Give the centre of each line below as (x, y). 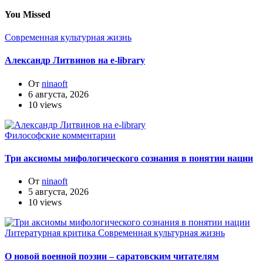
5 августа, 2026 (58, 192)
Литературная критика (51, 233)
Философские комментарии (60, 135)
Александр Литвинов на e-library (75, 60)
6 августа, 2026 (58, 94)
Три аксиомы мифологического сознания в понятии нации (129, 158)
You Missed (28, 14)
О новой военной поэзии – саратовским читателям (112, 256)
